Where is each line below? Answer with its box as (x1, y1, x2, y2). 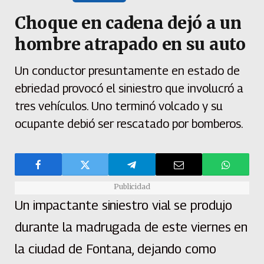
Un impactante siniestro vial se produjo (15, 197, 233, 213)
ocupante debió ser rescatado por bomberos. (15, 117, 243, 131)
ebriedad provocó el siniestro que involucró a (15, 81, 243, 96)
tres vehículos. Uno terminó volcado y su (15, 99, 223, 114)
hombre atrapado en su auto (15, 34, 246, 55)
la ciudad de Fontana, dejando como (15, 241, 216, 257)
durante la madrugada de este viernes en (15, 219, 248, 235)
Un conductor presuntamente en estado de (15, 64, 240, 78)
